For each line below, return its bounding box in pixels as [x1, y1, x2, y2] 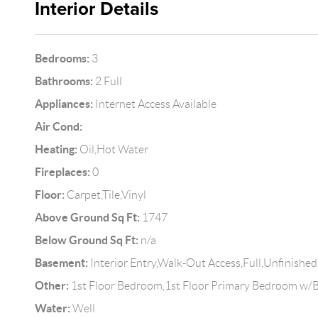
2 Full [92, 75, 122, 87]
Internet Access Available [92, 98, 216, 110]
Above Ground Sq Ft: [34, 211, 140, 224]
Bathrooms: [34, 75, 93, 87]
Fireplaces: [34, 165, 90, 178]
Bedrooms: [34, 52, 89, 65]
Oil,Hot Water [77, 143, 148, 155]
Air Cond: [34, 120, 82, 133]
